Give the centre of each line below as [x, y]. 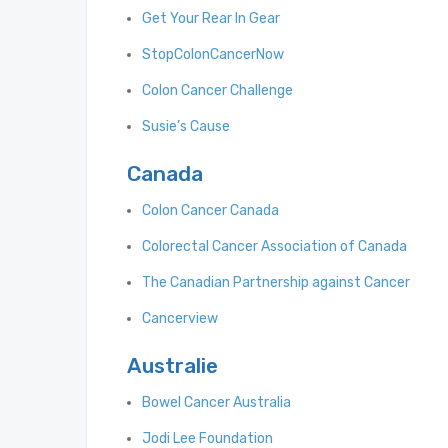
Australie [172, 366]
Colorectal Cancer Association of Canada [274, 247]
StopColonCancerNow [213, 55]
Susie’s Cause [186, 127]
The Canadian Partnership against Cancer [276, 283]
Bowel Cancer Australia [216, 403]
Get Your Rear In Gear [211, 19]
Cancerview [180, 319]
